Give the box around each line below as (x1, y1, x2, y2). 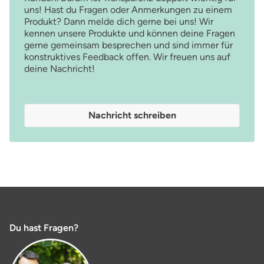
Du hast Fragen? (9, 222, 78, 234)
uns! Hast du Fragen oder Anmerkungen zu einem (24, 4, 232, 16)
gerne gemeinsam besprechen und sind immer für (24, 39, 233, 51)
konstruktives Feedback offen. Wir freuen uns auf (24, 51, 230, 63)
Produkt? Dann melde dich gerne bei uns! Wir (24, 16, 213, 28)
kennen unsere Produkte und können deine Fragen (24, 28, 235, 39)
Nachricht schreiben (88, 110, 176, 121)
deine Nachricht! (24, 63, 95, 75)
